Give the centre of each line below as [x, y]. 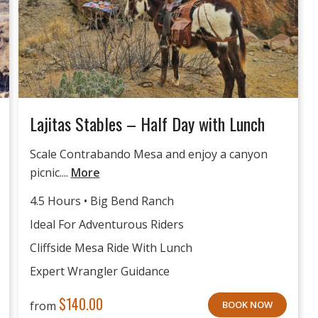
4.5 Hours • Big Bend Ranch [102, 201]
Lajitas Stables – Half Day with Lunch [147, 124]
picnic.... [50, 173]
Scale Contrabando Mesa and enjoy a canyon [148, 154]
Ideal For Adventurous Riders [106, 224]
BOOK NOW [247, 304]
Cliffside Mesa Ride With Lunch [111, 247]
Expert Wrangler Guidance [99, 271]
